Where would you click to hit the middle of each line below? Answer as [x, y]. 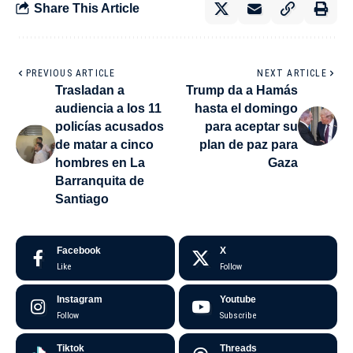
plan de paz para [249, 144]
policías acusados [110, 126]
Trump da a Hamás [242, 90]
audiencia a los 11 [108, 108]
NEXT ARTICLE [292, 73]
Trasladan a [90, 90]
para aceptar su [251, 126]
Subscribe [238, 315]
